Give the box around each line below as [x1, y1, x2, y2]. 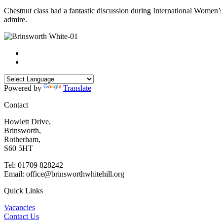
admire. [4, 15, 27, 24]
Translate [63, 83, 91, 92]
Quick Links [4, 186, 43, 195]
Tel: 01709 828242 [4, 160, 63, 169]
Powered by [4, 83, 43, 92]
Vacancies [4, 203, 35, 212]
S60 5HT [4, 144, 33, 152]
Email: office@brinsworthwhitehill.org [4, 169, 124, 178]
